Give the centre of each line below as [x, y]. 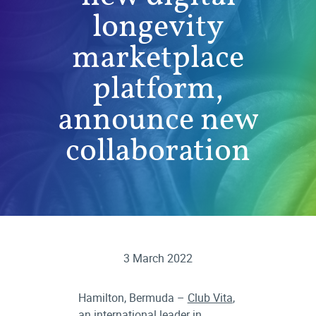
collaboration [158, 149]
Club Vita [210, 298]
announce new [158, 118]
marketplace [158, 56]
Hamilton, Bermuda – [133, 298]
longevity [158, 25]
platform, [158, 87]
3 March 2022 [158, 258]
